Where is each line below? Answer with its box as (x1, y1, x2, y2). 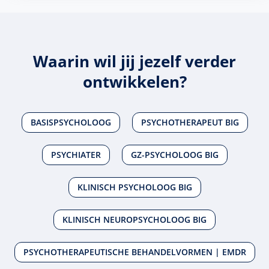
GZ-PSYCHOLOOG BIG (130, 149, 219, 161)
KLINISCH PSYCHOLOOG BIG (77, 181, 192, 193)
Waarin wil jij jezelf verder (33, 50, 236, 72)
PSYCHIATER (50, 149, 101, 161)
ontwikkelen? (82, 70, 187, 92)
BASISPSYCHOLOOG (30, 116, 111, 128)
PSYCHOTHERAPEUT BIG (141, 116, 239, 128)
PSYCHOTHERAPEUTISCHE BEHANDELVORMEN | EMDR (23, 246, 246, 258)
